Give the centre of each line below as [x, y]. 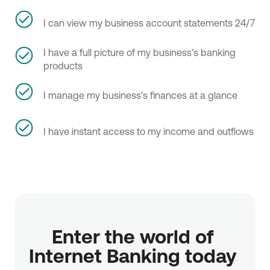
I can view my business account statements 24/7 [149, 23]
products [63, 65]
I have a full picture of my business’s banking [140, 52]
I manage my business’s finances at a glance [140, 95]
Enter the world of [133, 236]
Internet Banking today [135, 255]
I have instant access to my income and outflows [149, 131]
